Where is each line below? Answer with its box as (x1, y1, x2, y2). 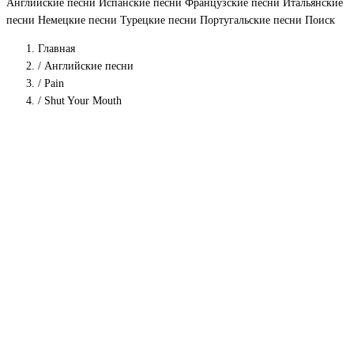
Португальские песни (200, 14, 305, 26)
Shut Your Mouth (44, 95, 122, 107)
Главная (38, 43, 75, 55)
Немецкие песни (38, 14, 120, 26)
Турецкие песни (120, 14, 200, 26)
